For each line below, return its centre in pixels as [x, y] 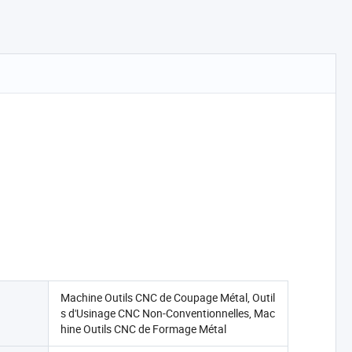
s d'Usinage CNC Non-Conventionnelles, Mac [167, 313]
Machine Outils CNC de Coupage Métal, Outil [167, 297]
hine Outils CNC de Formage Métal [143, 329]
